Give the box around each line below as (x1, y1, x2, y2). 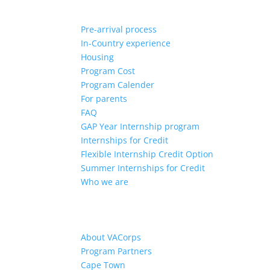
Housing (81, 51, 115, 63)
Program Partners (81, 245, 152, 257)
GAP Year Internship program (81, 121, 200, 132)
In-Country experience (81, 37, 171, 49)
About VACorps (81, 231, 142, 243)
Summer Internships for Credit (81, 162, 206, 174)
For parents (81, 93, 128, 104)
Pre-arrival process (81, 24, 157, 35)
